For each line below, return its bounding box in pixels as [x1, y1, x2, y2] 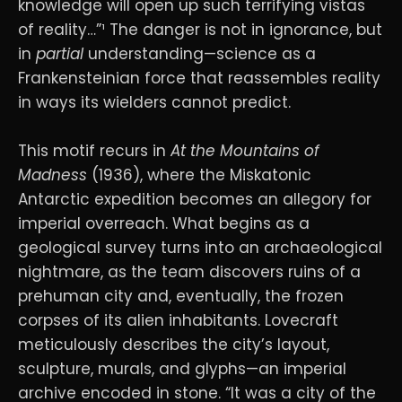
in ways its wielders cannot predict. [18, 91, 291, 113]
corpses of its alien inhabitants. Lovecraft [18, 310, 338, 332]
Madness [18, 164, 87, 187]
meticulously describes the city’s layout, [18, 334, 329, 356]
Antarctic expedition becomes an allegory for [18, 188, 371, 211]
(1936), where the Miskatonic [87, 164, 311, 187]
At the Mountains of [170, 140, 319, 162]
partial [36, 42, 83, 65]
